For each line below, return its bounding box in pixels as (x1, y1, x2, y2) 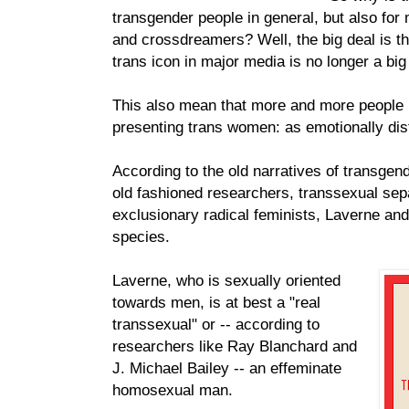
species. (112, 227, 170, 246)
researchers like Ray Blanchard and (112, 337, 357, 356)
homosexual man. (112, 381, 233, 400)
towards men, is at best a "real (112, 293, 320, 312)
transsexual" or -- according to (112, 315, 320, 334)
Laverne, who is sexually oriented (112, 271, 341, 290)
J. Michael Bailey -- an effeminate (112, 359, 341, 378)
